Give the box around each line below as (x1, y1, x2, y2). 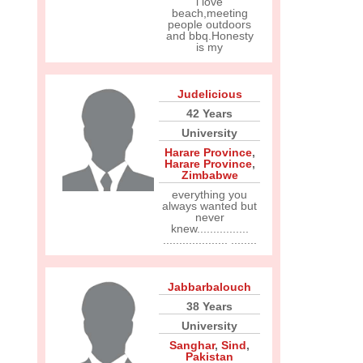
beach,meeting (171, 6, 248, 19)
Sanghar (169, 339, 215, 352)
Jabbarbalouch (168, 280, 251, 293)
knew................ (170, 222, 249, 235)
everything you (172, 188, 247, 201)
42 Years (186, 107, 233, 120)
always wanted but (162, 199, 257, 212)
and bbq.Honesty (165, 29, 254, 42)
